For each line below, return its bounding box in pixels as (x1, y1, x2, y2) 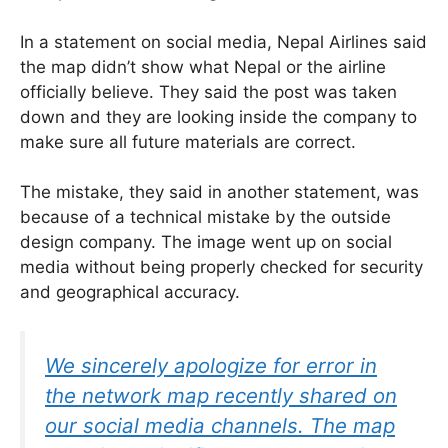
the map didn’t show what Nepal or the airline (20, 56, 386, 77)
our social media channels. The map (45, 412, 395, 438)
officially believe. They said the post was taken (20, 81, 397, 102)
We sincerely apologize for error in (45, 352, 377, 378)
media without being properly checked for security (20, 257, 423, 278)
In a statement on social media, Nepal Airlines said (20, 31, 427, 52)
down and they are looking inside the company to (20, 106, 417, 127)
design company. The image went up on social (20, 232, 392, 253)
